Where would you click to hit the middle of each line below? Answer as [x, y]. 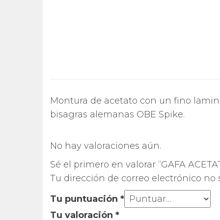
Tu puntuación [85, 199]
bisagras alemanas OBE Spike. [117, 115]
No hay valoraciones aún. [106, 146]
